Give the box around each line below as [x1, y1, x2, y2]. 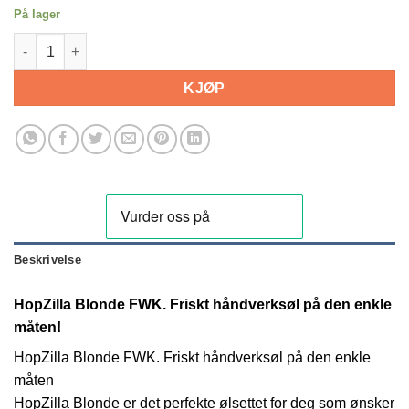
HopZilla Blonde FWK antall [13, 35, 184, 50]
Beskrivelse [14, 252, 81, 267]
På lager [14, 6, 60, 21]
